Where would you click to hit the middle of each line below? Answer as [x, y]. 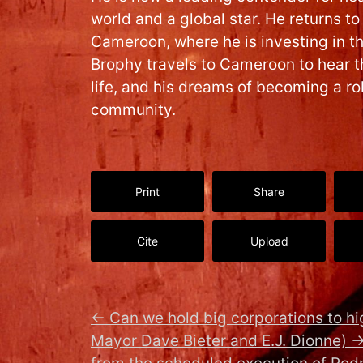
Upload [269, 241]
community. [133, 110]
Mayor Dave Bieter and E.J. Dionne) [219, 341]
